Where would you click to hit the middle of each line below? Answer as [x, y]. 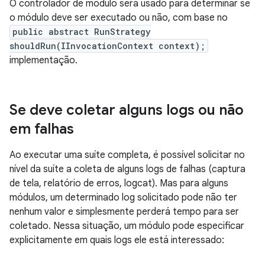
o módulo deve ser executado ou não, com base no [119, 18]
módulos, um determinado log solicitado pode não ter [123, 198]
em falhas [42, 129]
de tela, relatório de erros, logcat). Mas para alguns [119, 183]
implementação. [43, 60]
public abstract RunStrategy [82, 32]
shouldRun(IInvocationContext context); [107, 46]
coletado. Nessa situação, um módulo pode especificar [127, 226]
